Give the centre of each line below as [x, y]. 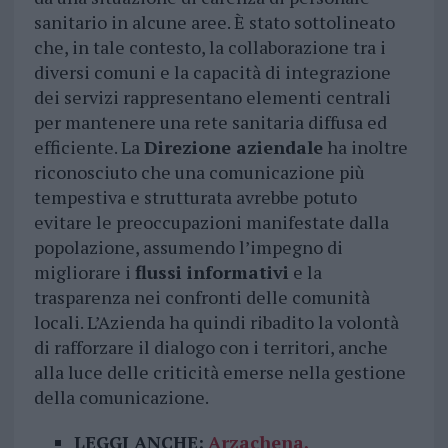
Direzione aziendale [233, 147]
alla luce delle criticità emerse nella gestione [219, 372]
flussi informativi [211, 272]
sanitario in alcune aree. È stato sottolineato [214, 22]
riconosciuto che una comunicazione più [199, 172]
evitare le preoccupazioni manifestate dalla [211, 222]
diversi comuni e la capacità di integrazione [212, 72]
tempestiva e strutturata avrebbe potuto [195, 197]
